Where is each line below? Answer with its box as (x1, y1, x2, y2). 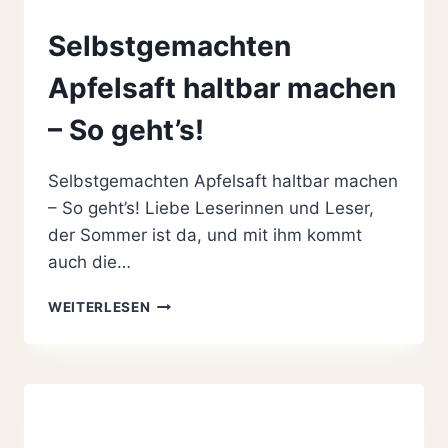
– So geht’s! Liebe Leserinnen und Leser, (48, 197, 374, 218)
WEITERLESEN (48, 298, 151, 315)
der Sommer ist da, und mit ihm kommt (48, 224, 362, 245)
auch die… (48, 251, 131, 272)
